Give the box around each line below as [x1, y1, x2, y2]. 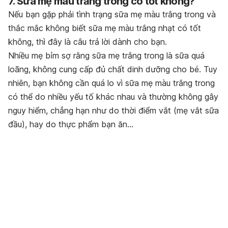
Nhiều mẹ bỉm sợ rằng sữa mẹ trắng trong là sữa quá [8, 50, 205, 61]
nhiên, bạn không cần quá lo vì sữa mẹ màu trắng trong [8, 78, 215, 89]
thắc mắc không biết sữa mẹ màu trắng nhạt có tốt [8, 23, 201, 34]
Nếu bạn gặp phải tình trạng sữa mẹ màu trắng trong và [8, 9, 216, 20]
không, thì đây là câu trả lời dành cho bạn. [8, 37, 167, 47]
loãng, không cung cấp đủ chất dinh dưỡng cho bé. [8, 64, 204, 75]
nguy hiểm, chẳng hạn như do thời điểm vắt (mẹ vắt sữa [8, 105, 219, 116]
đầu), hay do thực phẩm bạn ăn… [8, 119, 133, 130]
